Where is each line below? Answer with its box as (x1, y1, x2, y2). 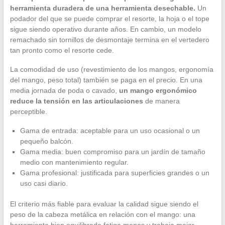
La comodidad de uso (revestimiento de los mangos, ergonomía (10, 65, 213, 74)
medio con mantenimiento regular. (20, 158, 129, 167)
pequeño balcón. (20, 137, 73, 146)
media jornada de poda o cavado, (10, 86, 119, 95)
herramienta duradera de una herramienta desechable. (10, 4, 195, 13)
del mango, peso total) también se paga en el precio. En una (10, 76, 202, 84)
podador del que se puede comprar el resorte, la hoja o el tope (10, 15, 209, 23)
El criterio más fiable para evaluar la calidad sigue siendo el (10, 200, 198, 208)
